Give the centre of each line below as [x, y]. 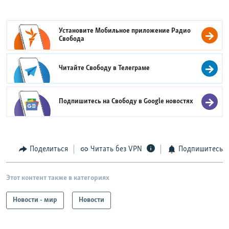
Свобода [72, 39]
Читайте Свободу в [89, 68]
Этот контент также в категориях [58, 178]
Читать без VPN [116, 150]
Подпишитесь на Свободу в [101, 102]
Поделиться [49, 150]
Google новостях [169, 102]
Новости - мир [35, 200]
